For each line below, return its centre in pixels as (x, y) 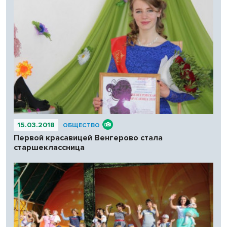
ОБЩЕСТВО (81, 125)
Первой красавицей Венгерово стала (88, 138)
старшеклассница (49, 147)
